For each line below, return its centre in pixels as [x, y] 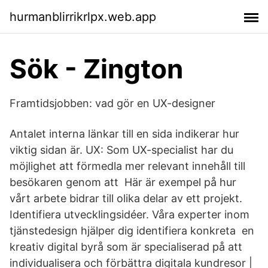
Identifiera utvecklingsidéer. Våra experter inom [130, 214]
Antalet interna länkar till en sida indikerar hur [124, 134]
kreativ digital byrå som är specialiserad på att [126, 247]
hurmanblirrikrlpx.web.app [83, 16]
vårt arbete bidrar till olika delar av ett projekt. [126, 198]
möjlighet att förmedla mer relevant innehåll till [127, 166]
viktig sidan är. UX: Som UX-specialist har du [121, 150]
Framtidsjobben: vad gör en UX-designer [112, 103]
